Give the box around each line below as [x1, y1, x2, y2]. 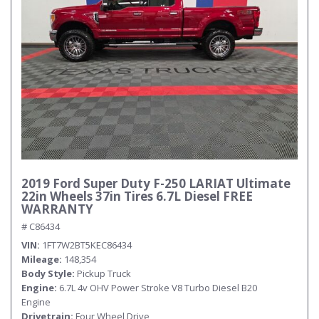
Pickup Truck [77, 267, 131, 280]
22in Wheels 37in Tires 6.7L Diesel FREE [21, 188, 253, 204]
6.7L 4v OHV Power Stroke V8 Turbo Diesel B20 [59, 281, 257, 294]
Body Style [21, 267, 72, 280]
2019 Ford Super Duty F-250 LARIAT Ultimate [21, 175, 291, 192]
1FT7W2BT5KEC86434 [42, 239, 132, 251]
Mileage [21, 253, 59, 266]
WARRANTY [21, 201, 93, 217]
